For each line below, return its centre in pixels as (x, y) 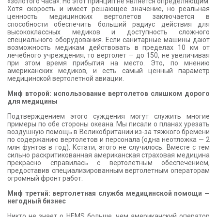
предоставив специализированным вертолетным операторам (108, 170)
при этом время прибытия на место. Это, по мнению (108, 63)
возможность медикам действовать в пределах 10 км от (108, 47)
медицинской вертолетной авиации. (66, 78)
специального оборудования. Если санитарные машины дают (108, 40)
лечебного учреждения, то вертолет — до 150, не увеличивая (108, 55)
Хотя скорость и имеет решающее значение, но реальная (108, 9)
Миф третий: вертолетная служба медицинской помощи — (108, 193)
